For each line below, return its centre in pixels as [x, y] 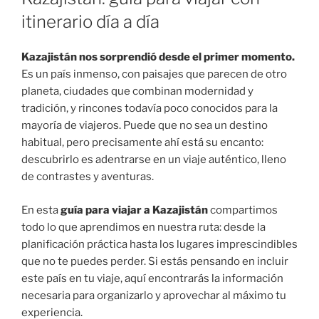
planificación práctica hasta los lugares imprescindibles [159, 244]
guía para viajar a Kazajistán [134, 210]
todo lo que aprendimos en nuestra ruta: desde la [143, 227]
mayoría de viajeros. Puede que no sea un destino [145, 126]
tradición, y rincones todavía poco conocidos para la [150, 109]
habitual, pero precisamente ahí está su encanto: [142, 143]
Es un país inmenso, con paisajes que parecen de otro [154, 74]
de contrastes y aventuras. [88, 177]
